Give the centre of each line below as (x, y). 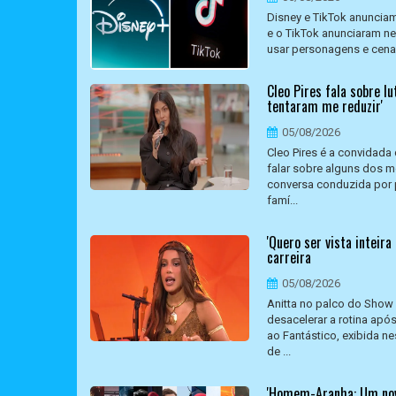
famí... (282, 200)
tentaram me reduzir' (325, 106)
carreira (289, 257)
